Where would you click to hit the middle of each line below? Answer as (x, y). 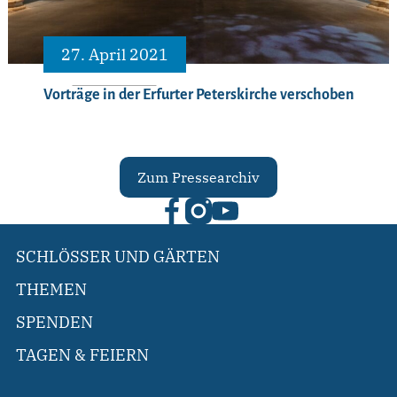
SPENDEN (54, 323)
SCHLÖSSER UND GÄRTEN (118, 257)
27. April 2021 (114, 55)
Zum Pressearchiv (198, 178)
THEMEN (51, 290)
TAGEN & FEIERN (82, 355)
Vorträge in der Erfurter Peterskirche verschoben (198, 95)
